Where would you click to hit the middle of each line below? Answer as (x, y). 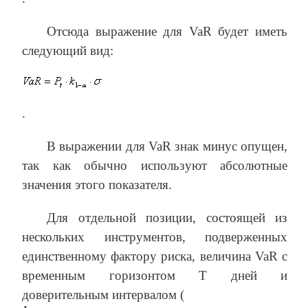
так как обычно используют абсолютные (155, 165)
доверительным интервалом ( (103, 294)
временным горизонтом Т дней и (155, 275)
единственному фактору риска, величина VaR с (155, 256)
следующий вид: (68, 50)
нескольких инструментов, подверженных (155, 236)
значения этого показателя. (97, 184)
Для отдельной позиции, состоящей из (167, 217)
